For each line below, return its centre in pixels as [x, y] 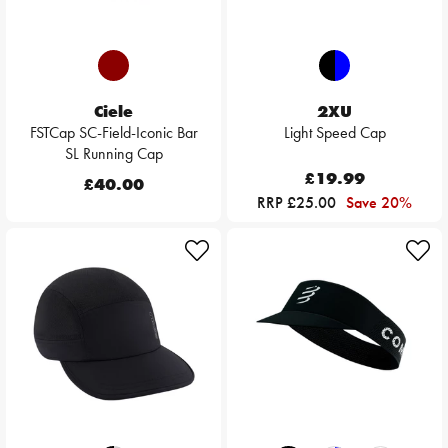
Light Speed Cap [334, 133]
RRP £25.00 [298, 203]
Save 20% [379, 203]
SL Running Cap [113, 154]
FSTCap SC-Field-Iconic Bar [113, 133]
